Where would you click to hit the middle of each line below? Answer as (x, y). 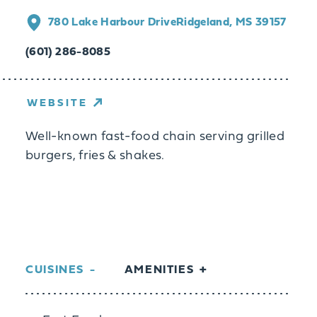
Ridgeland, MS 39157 (231, 22)
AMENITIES (159, 270)
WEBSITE (57, 103)
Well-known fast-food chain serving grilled (155, 137)
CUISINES (55, 270)
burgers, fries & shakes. (95, 156)
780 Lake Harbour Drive (112, 22)
